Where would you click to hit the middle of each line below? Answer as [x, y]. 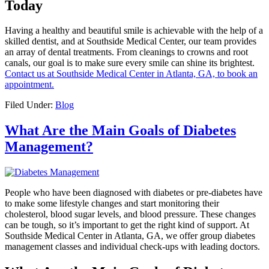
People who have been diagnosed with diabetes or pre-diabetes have [134, 193]
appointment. [29, 85]
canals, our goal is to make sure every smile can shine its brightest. [130, 63]
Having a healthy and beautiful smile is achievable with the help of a [134, 31]
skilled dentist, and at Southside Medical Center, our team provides [131, 41]
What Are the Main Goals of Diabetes [120, 131]
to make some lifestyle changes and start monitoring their [112, 204]
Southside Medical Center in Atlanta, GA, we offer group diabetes [130, 236]
